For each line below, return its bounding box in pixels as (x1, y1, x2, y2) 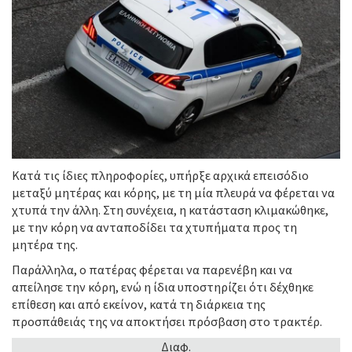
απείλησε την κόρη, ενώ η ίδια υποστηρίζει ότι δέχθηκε (12, 279, 313, 295)
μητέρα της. (12, 236, 78, 253)
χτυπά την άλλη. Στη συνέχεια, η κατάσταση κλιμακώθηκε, (12, 202, 328, 218)
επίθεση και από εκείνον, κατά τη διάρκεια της (12, 296, 266, 313)
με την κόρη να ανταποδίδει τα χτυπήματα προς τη (12, 219, 297, 236)
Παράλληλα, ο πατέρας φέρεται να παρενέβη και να (12, 262, 292, 278)
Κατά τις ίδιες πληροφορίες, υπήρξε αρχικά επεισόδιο (12, 167, 309, 184)
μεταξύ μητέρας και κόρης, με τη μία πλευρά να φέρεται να (12, 185, 335, 201)
